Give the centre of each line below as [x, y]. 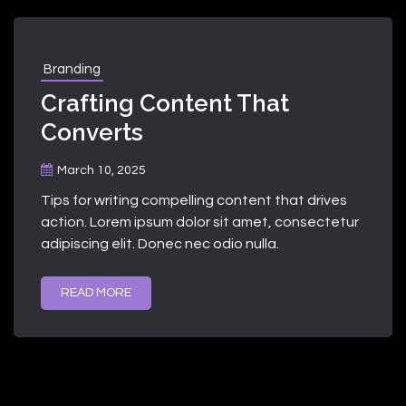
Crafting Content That [165, 103]
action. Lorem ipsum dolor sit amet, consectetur [200, 222]
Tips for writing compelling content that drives [194, 200]
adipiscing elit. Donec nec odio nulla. [160, 243]
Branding [72, 69]
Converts [92, 132]
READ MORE [96, 292]
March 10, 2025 [101, 170]
